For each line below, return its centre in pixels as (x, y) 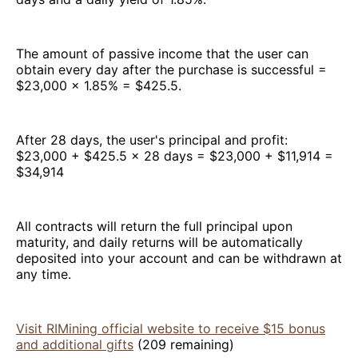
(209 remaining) (184, 344)
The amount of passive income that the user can (162, 53)
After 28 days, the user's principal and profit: (152, 139)
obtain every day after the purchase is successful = (171, 69)
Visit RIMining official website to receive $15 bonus (171, 328)
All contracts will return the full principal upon (154, 226)
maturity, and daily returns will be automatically (159, 242)
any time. (44, 274)
